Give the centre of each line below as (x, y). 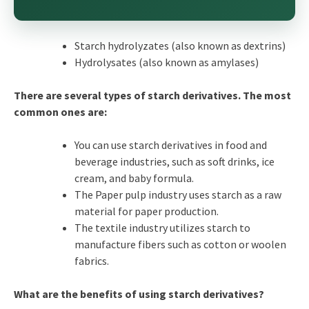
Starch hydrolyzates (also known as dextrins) (180, 45)
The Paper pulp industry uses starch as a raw (178, 194)
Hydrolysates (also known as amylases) (166, 62)
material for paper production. (146, 211)
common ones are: (60, 111)
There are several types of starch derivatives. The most (152, 95)
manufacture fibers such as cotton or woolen (180, 244)
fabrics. (91, 260)
